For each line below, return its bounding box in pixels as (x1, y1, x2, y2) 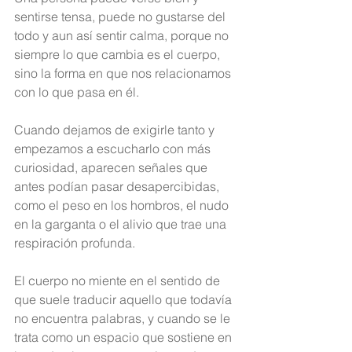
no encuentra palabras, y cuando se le (14, 310, 233, 326)
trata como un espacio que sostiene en (14, 329, 235, 345)
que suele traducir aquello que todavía (14, 291, 235, 307)
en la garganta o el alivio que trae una (14, 216, 229, 232)
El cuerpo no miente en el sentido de (14, 273, 223, 288)
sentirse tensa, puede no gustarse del (14, 9, 229, 24)
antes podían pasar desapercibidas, (14, 178, 222, 194)
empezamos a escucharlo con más (14, 141, 214, 156)
